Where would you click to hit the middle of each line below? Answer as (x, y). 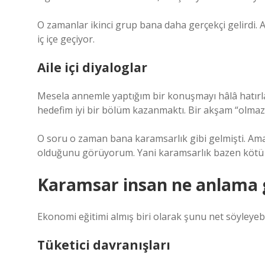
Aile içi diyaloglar (92, 67)
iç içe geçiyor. (66, 39)
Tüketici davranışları (104, 245)
